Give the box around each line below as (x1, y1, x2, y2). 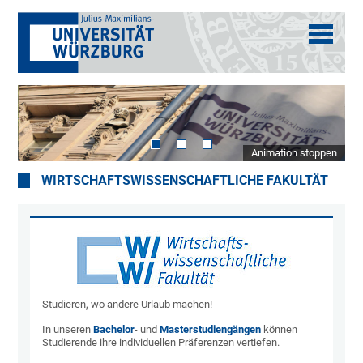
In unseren (42, 323, 94, 336)
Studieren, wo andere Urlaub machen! (42, 298, 213, 311)
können (263, 323, 298, 336)
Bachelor (93, 323, 135, 336)
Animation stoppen (250, 147, 337, 160)
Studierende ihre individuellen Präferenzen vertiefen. (42, 336, 280, 349)
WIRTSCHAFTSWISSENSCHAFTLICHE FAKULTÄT (41, 173, 329, 189)
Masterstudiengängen (160, 323, 264, 336)
